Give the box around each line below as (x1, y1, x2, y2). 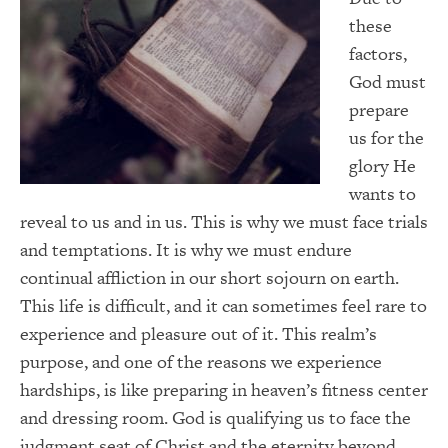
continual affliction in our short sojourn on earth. (20, 264, 399, 290)
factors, (348, 40, 407, 66)
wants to (348, 180, 416, 206)
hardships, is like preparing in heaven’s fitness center (20, 376, 428, 402)
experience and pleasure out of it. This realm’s (20, 320, 377, 346)
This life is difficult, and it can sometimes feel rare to (20, 292, 427, 318)
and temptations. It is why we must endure (20, 236, 352, 262)
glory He (348, 152, 416, 178)
